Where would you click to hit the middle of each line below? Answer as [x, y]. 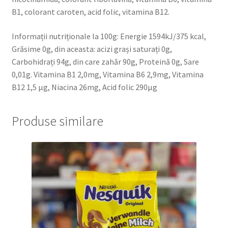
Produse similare [57, 121]
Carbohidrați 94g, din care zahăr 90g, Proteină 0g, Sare [105, 61]
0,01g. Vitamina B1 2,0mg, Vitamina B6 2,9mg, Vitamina [107, 74]
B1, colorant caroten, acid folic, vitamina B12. [90, 12]
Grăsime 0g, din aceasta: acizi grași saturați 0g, [92, 49]
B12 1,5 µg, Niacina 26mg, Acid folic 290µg [84, 87]
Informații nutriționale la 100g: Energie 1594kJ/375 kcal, [109, 36]
